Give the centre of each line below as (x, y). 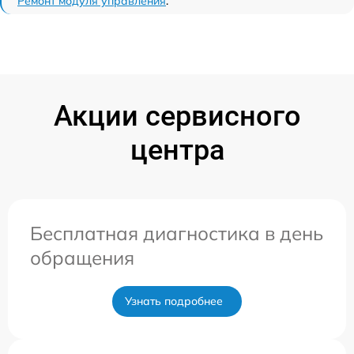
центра (177, 150)
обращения (82, 258)
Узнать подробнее (174, 301)
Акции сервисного (177, 116)
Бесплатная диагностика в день (177, 233)
